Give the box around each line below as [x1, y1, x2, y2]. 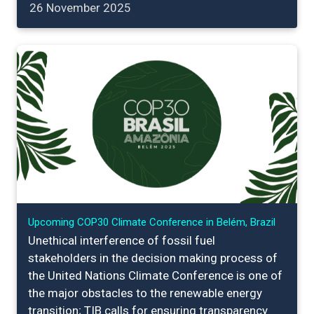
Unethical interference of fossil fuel [28, 233, 215, 247]
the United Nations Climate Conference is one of [28, 268, 282, 282]
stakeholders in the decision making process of [28, 250, 278, 265]
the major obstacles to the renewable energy [28, 285, 262, 300]
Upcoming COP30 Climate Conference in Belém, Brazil [28, 215, 275, 228]
